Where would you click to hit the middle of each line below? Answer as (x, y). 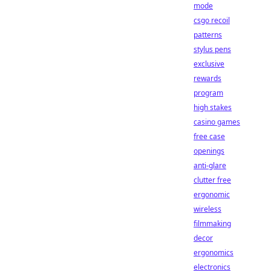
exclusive (209, 64)
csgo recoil (212, 20)
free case (209, 136)
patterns (208, 35)
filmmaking (212, 224)
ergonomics (214, 253)
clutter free (212, 180)
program (208, 93)
